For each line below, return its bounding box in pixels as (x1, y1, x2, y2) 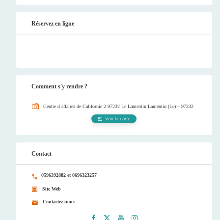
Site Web (41, 186, 61, 192)
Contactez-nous (41, 199, 75, 205)
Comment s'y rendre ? (31, 83, 87, 90)
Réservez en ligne (31, 20, 74, 27)
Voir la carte (105, 116, 131, 122)
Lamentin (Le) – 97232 (148, 104, 193, 110)
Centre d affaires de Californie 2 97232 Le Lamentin (43, 104, 148, 110)
